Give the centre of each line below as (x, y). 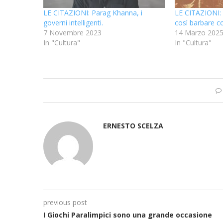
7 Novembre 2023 (72, 32)
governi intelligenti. (73, 22)
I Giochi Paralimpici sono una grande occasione (128, 215)
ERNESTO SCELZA (133, 125)
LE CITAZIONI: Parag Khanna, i (93, 12)
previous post (65, 202)
